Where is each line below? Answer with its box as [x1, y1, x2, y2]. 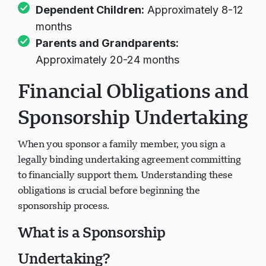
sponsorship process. [18, 199, 109, 212]
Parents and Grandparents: [36, 37, 179, 49]
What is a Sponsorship [18, 223, 166, 242]
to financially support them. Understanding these [18, 168, 233, 181]
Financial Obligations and [18, 78, 248, 103]
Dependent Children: [36, 4, 144, 16]
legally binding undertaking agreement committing [18, 153, 241, 166]
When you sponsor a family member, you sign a [18, 137, 226, 150]
